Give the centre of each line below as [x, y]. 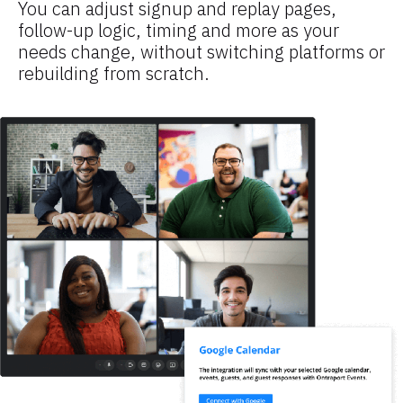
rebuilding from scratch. [114, 74]
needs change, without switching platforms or [201, 52]
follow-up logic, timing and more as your [179, 31]
